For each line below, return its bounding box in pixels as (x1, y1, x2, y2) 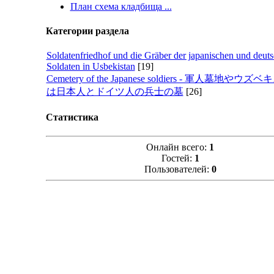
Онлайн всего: (146, 142, 209, 153)
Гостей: (161, 153, 194, 164)
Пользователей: (144, 164, 212, 175)
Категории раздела (45, 25, 129, 36)
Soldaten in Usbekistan (46, 61, 135, 72)
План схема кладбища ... (70, 1, 172, 12)
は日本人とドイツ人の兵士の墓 (46, 86, 183, 97)
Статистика (45, 112, 98, 123)
